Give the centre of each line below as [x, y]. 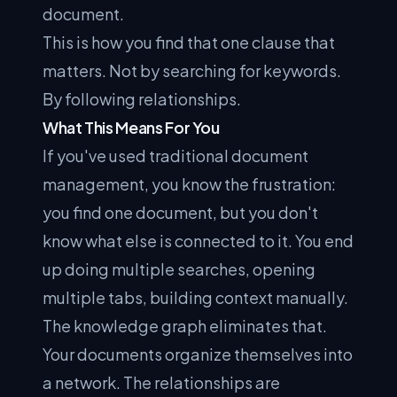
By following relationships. [142, 99]
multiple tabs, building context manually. [195, 297]
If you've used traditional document [175, 156]
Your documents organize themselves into [198, 354]
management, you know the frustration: [189, 184]
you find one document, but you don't [180, 212]
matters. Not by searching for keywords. [192, 70]
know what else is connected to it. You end [198, 241]
